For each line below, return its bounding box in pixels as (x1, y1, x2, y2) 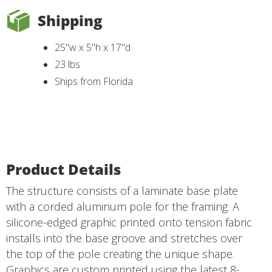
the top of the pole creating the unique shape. (6, 246, 234, 262)
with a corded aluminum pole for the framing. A (6, 199, 239, 214)
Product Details (6, 159, 121, 180)
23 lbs (55, 58, 83, 72)
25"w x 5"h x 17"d (55, 41, 133, 55)
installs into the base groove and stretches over (6, 231, 242, 246)
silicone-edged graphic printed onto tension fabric (6, 215, 252, 230)
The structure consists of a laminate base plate (6, 183, 238, 199)
